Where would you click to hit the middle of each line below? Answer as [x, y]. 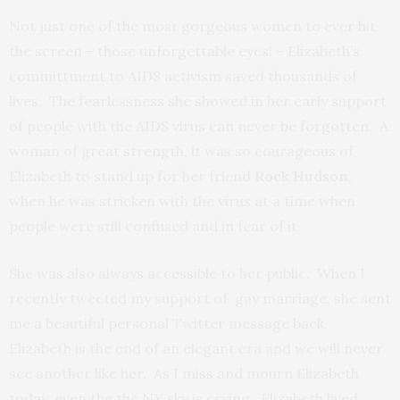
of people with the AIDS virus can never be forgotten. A [199, 125]
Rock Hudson [301, 175]
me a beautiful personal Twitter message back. [170, 323]
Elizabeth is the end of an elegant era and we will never [196, 348]
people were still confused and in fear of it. [155, 225]
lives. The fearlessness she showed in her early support [198, 100]
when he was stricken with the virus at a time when [182, 200]
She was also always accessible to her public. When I [187, 273]
